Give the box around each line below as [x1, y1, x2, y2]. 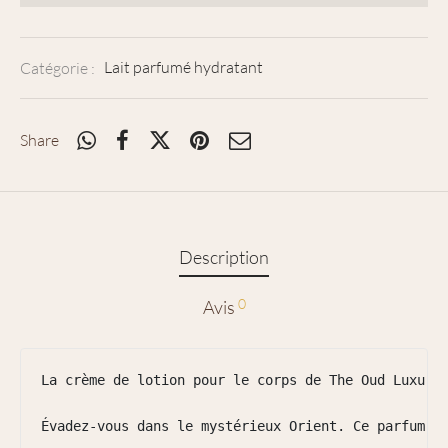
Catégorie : [20, 57, 98, 78]
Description [179, 245, 269, 268]
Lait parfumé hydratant [104, 57, 263, 78]
